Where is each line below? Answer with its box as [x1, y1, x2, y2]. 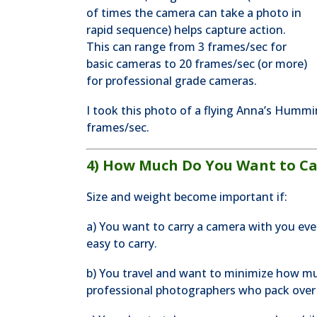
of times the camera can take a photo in [86, 5, 301, 21]
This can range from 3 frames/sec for [86, 39, 287, 54]
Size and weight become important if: [86, 189, 287, 204]
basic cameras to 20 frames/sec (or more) [86, 56, 307, 71]
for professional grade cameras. [86, 73, 257, 88]
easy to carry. [86, 236, 157, 251]
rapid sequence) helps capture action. [86, 22, 286, 38]
